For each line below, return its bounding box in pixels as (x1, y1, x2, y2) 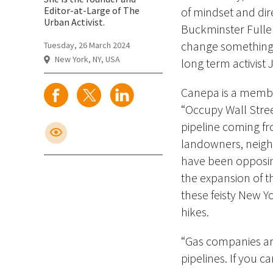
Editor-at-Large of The (44, 4, 140, 16)
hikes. (181, 204, 211, 219)
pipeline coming (181, 119, 260, 134)
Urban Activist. (44, 16, 105, 28)
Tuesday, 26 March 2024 (44, 40, 130, 51)
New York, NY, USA (53, 54, 120, 65)
